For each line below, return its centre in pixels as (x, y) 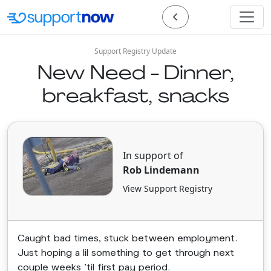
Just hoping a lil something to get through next (126, 252)
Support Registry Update (135, 51)
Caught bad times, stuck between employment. (128, 238)
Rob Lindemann (161, 170)
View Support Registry (168, 188)
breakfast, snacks (135, 96)
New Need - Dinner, (135, 73)
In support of (153, 155)
